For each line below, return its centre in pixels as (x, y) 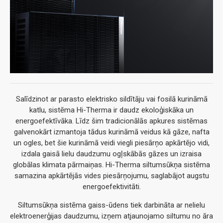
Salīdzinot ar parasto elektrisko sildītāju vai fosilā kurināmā (111, 99)
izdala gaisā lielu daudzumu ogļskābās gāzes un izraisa (111, 154)
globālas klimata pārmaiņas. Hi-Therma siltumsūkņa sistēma (111, 165)
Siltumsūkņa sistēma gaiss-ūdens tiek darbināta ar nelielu (111, 205)
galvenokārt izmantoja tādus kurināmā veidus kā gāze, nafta (111, 132)
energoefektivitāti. (111, 186)
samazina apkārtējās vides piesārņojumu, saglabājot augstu (111, 175)
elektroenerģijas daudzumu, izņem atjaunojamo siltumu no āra (111, 216)
